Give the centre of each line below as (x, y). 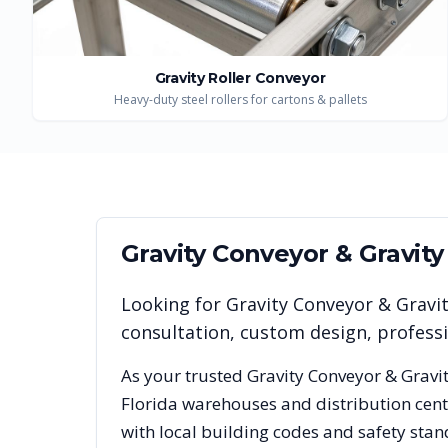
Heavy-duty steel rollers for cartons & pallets (240, 99)
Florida (149, 403)
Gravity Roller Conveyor (240, 78)
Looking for (173, 304)
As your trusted (184, 375)
